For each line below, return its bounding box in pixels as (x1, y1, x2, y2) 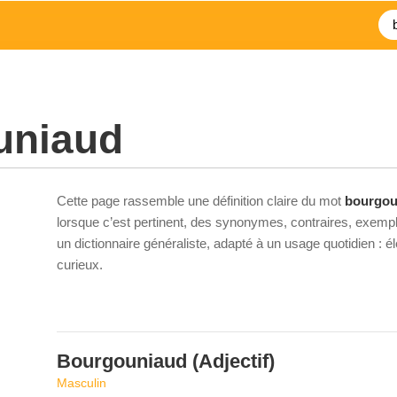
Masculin (57, 376, 106, 390)
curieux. (57, 257, 103, 272)
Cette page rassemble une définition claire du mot (57, 193, 345, 208)
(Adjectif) (187, 350, 275, 372)
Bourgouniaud (57, 350, 187, 372)
